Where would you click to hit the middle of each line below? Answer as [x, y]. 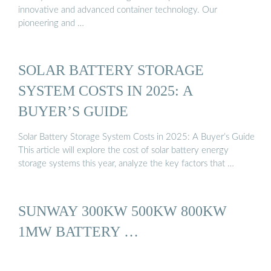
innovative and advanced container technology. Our [118, 10]
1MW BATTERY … [78, 231]
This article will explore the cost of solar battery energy [123, 151]
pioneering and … [51, 23]
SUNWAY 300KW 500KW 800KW [122, 211]
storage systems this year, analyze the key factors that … [126, 164]
